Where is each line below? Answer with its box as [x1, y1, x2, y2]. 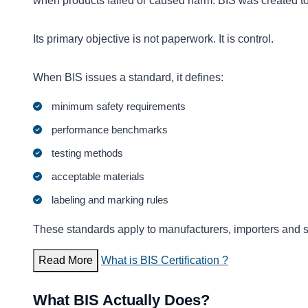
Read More [38, 254, 93, 266]
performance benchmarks [52, 123, 168, 135]
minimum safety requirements [52, 100, 186, 112]
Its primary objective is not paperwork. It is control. [33, 33, 274, 45]
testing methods [52, 146, 124, 159]
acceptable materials [52, 170, 145, 182]
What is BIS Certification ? [101, 254, 228, 266]
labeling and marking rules [52, 193, 169, 206]
